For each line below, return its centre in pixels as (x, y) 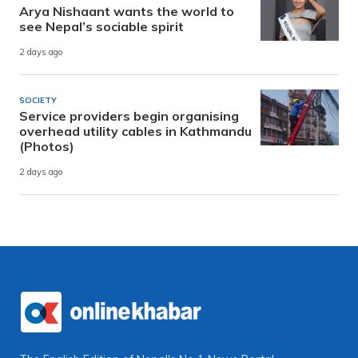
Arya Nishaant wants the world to (127, 12)
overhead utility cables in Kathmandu (135, 131)
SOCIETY (38, 101)
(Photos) (47, 147)
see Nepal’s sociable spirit (101, 27)
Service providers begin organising (129, 116)
